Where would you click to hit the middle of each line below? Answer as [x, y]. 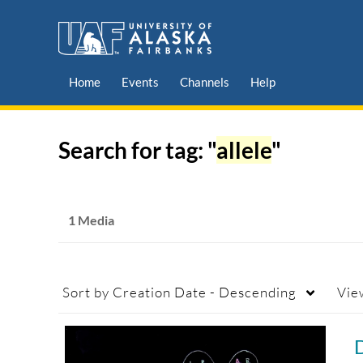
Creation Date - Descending [203, 293]
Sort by [86, 293]
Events [140, 82]
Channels [205, 82]
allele [244, 150]
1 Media [91, 220]
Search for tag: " [137, 150]
